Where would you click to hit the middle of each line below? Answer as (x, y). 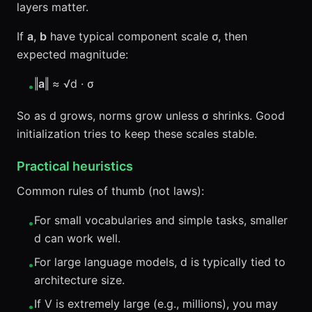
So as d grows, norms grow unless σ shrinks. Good (151, 116)
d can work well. (77, 238)
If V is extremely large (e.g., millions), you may (156, 304)
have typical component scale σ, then (147, 36)
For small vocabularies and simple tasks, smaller (161, 220)
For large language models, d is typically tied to (160, 262)
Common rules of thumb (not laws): (110, 191)
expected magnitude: (72, 54)
